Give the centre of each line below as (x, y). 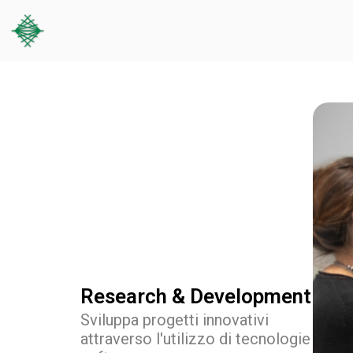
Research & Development (196, 296)
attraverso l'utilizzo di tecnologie (195, 338)
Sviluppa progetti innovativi (175, 320)
